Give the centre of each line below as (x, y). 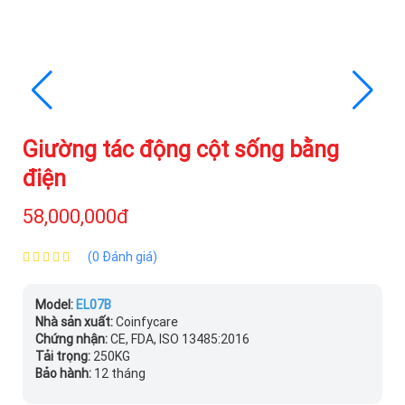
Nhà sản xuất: (74, 322)
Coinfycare (147, 322)
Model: (56, 305)
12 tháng (118, 374)
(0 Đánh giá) (122, 257)
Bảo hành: (63, 374)
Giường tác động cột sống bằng (181, 150)
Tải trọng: (64, 357)
